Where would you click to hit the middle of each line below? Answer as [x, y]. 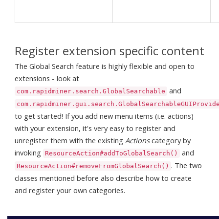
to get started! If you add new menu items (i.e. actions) [104, 116]
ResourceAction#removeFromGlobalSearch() [93, 166]
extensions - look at [47, 78]
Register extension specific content [109, 50]
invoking [29, 152]
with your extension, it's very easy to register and [95, 128]
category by [170, 140]
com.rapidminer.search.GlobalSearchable [91, 91]
